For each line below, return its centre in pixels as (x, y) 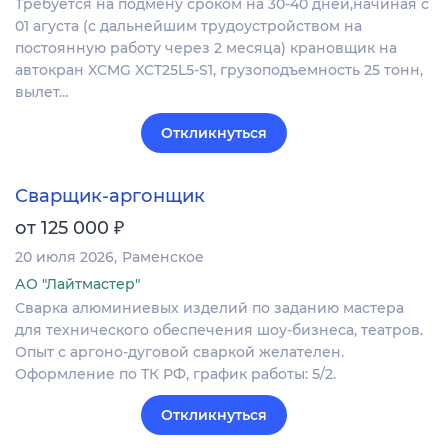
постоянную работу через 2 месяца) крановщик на (206, 47)
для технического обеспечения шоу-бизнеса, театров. (219, 329)
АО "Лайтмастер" (77, 283)
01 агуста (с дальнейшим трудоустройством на (188, 25)
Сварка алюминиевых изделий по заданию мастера (209, 307)
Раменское (163, 256)
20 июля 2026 (64, 256)
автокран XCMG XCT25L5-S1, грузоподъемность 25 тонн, (219, 69)
